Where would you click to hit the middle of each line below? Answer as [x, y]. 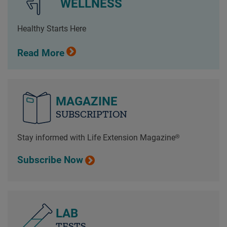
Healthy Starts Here [51, 29]
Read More [41, 53]
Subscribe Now [50, 160]
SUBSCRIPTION [91, 114]
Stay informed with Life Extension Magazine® [98, 138]
